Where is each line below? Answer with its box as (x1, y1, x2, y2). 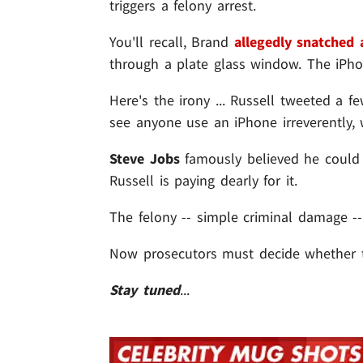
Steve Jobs (109, 149, 180, 169)
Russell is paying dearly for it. (109, 171, 297, 190)
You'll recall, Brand (109, 32, 229, 52)
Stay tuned (109, 280, 180, 300)
